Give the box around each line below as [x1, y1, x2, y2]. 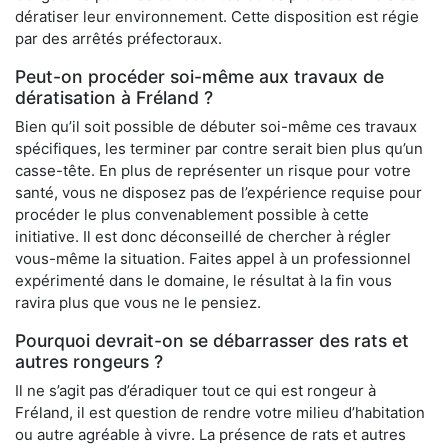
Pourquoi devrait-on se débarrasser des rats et [15, 330, 409, 352]
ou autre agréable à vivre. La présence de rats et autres [15, 425, 406, 445]
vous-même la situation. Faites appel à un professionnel [15, 249, 411, 269]
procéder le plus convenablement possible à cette [15, 205, 369, 225]
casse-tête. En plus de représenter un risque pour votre [15, 161, 411, 181]
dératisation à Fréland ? [15, 87, 213, 109]
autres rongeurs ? [15, 351, 163, 373]
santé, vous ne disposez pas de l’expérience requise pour [15, 183, 422, 203]
